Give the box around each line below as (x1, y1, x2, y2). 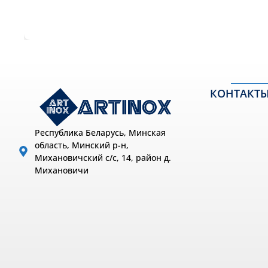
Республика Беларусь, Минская (34, 126, 166, 138)
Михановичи (34, 164, 89, 176)
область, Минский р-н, (34, 139, 129, 151)
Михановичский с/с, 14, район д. (34, 151, 171, 163)
